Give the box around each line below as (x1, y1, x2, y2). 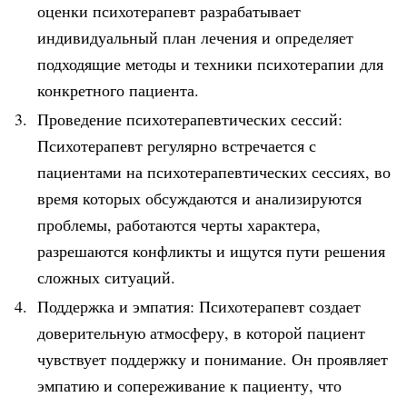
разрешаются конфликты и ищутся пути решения (37, 239, 385, 262)
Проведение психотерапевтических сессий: (37, 107, 342, 130)
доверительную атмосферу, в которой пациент (37, 321, 365, 343)
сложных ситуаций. (37, 265, 175, 288)
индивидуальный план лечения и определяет (37, 25, 353, 48)
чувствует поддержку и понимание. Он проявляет (37, 347, 388, 370)
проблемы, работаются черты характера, (37, 213, 321, 235)
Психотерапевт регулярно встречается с (37, 134, 316, 156)
